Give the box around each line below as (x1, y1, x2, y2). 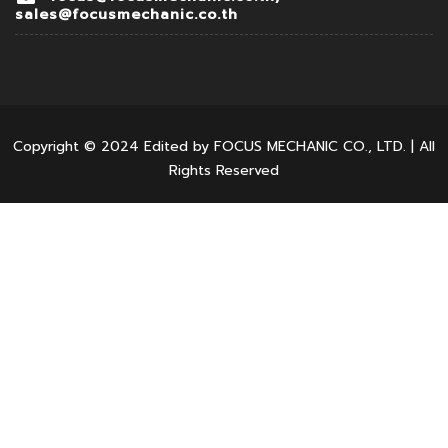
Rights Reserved (169, 160, 279, 182)
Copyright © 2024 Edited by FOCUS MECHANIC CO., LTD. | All (13, 136, 435, 158)
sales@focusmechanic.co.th (15, 4, 238, 26)
